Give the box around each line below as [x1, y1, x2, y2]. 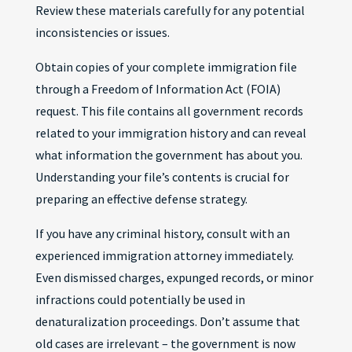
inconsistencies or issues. [35, 24, 170, 40]
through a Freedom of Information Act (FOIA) [35, 81, 280, 97]
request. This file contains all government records [35, 103, 303, 119]
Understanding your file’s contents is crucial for [35, 169, 289, 185]
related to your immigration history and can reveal [35, 125, 306, 141]
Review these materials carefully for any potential [35, 2, 305, 18]
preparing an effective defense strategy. [35, 191, 247, 207]
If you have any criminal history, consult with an [35, 225, 290, 241]
